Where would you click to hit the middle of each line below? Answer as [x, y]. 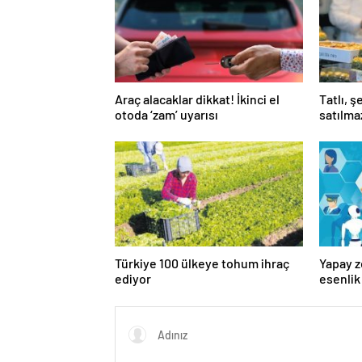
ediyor [133, 279]
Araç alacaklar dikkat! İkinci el [197, 99]
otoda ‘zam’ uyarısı [166, 115]
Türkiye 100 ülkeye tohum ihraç [202, 263]
